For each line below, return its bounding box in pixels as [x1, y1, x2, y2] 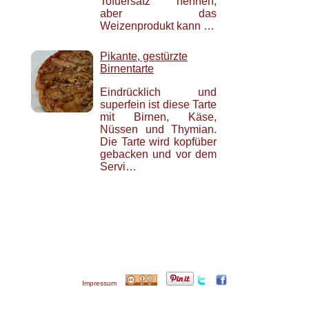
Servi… [100, 160, 137, 172]
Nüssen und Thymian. [100, 123, 217, 135]
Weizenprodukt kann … [100, 19, 215, 32]
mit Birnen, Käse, [100, 110, 217, 123]
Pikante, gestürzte [100, 50, 188, 62]
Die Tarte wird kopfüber [100, 135, 217, 148]
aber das [100, 7, 217, 19]
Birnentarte [100, 62, 154, 74]
